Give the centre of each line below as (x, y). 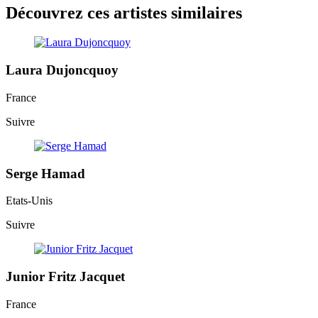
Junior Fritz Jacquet (65, 276)
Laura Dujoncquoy (62, 70)
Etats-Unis (29, 201)
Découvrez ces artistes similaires (124, 12)
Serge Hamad (45, 173)
